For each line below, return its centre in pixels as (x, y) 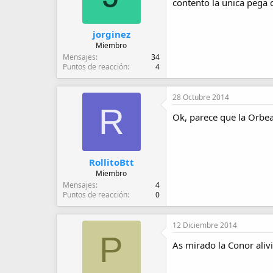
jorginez (111, 34)
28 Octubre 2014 (201, 97)
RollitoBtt (111, 162)
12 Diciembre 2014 (205, 225)
